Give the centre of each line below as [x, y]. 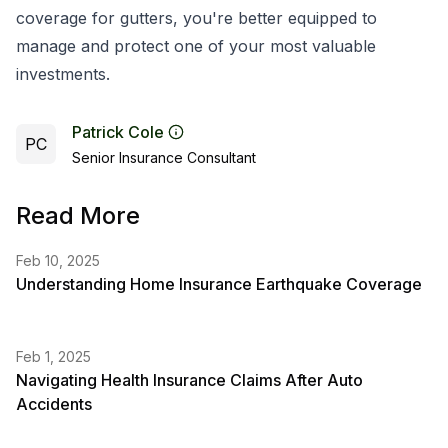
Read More [78, 215]
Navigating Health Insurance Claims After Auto [189, 380]
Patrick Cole [118, 132]
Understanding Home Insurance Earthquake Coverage [219, 284]
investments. [63, 74]
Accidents [54, 404]
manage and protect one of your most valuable [196, 46]
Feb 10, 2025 [58, 260]
